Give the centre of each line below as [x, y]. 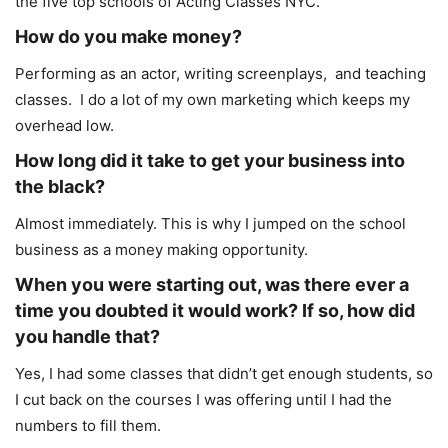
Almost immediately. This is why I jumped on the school [210, 224]
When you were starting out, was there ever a [212, 285]
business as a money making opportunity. [161, 250]
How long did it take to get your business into [210, 161]
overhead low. [64, 126]
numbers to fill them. [88, 426]
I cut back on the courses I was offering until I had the [203, 400]
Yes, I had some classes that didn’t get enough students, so [224, 374]
